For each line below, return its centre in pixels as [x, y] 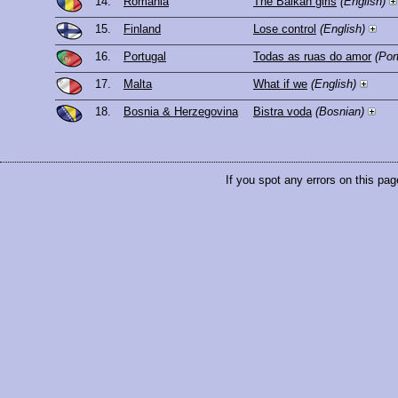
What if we [280, 84]
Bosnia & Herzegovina [181, 112]
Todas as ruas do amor [312, 57]
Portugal [145, 57]
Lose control [285, 29]
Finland [142, 29]
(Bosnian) [340, 112]
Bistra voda [283, 112]
